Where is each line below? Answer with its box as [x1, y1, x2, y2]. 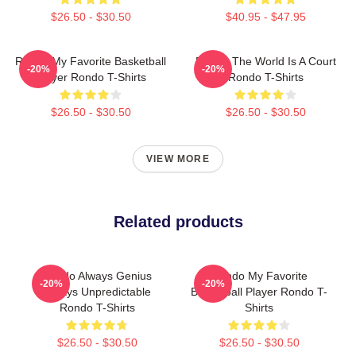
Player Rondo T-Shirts [35, 71, 146, 83]
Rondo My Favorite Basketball [15, 55, 166, 68]
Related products [113, 213, 243, 230]
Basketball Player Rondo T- [191, 285, 327, 298]
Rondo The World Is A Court [195, 55, 336, 68]
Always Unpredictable [43, 285, 151, 298]
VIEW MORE [146, 153, 210, 164]
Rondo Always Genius [42, 269, 152, 282]
